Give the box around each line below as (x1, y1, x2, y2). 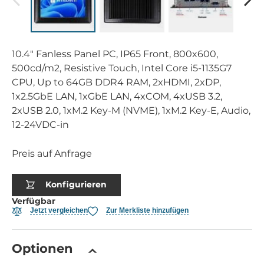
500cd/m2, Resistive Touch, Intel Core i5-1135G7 (12, 62, 232, 74)
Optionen (12, 240, 73, 256)
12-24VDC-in (12, 118, 69, 130)
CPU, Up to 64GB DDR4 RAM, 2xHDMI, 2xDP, (12, 76, 221, 88)
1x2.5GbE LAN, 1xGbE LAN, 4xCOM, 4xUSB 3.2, (12, 90, 222, 102)
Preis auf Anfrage (12, 147, 92, 159)
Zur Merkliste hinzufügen (106, 206, 189, 215)
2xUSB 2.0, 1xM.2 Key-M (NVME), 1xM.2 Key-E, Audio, (12, 104, 250, 116)
